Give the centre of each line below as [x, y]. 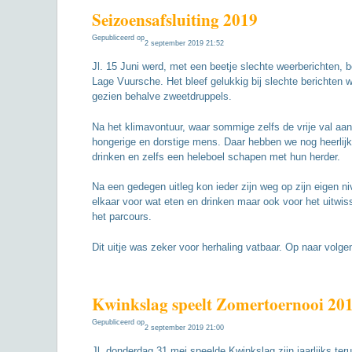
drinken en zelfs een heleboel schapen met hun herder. [216, 156]
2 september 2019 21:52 [184, 43]
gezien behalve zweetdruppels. [163, 97]
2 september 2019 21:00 [184, 328]
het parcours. [122, 217]
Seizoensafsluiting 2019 [175, 20]
